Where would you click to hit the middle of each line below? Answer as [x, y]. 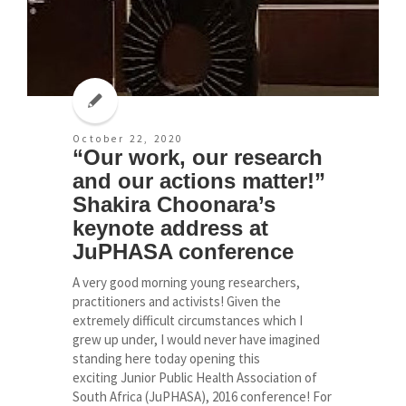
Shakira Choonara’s [174, 204]
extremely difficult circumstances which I [188, 320]
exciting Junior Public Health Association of [195, 377]
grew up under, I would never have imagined [196, 339]
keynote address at [170, 227]
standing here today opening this [166, 358]
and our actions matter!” [199, 180]
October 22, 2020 [128, 138]
